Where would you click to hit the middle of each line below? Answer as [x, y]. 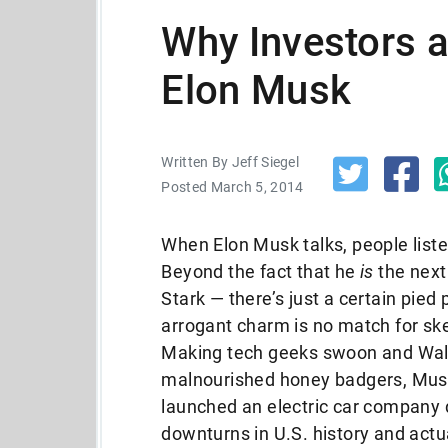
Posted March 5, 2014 [232, 187]
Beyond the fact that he [261, 271]
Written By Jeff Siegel [230, 162]
